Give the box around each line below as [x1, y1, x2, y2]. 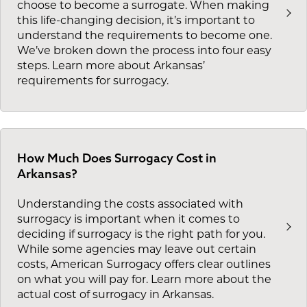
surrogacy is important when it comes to [17, 214, 240, 226]
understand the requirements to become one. [17, 30, 272, 42]
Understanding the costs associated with [17, 199, 243, 211]
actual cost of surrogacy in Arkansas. [17, 290, 214, 302]
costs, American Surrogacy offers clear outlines [17, 260, 271, 271]
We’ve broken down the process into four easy [17, 45, 271, 57]
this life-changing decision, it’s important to [17, 15, 255, 27]
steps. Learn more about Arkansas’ [17, 60, 205, 72]
